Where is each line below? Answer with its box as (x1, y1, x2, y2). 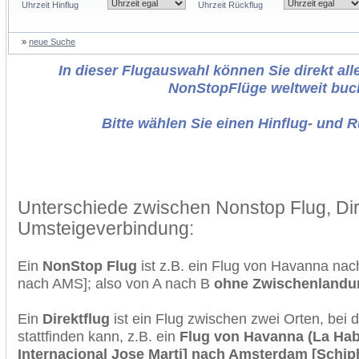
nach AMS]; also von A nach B (18, 275, 214, 292)
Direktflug (42, 310, 110, 327)
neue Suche (29, 37, 75, 46)
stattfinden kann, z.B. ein (18, 328, 179, 345)
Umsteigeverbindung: (18, 218, 194, 239)
